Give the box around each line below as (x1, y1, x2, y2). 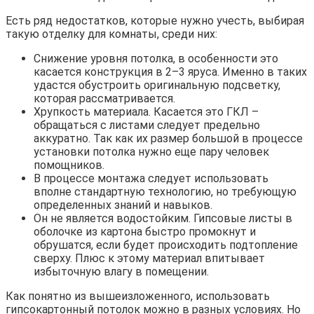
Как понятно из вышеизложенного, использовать (6, 289, 270, 303)
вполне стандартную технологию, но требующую (34, 184, 296, 198)
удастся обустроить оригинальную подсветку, (34, 78, 280, 92)
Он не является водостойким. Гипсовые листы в (34, 211, 292, 225)
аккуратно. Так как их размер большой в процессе (34, 131, 303, 145)
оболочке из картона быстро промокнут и (34, 224, 256, 238)
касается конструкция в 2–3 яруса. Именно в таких (34, 64, 307, 78)
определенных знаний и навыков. (34, 198, 212, 212)
